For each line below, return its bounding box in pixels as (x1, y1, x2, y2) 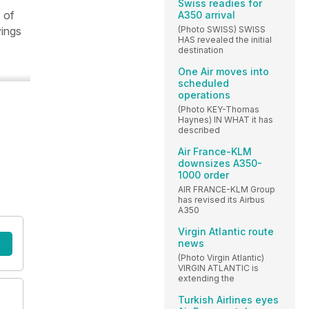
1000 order (178, 168, 229, 181)
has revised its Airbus (178, 194, 265, 205)
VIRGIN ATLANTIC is (178, 262, 259, 273)
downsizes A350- (178, 157, 262, 169)
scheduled (178, 77, 229, 89)
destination (178, 44, 223, 55)
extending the (178, 272, 235, 283)
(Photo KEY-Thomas (178, 103, 259, 114)
